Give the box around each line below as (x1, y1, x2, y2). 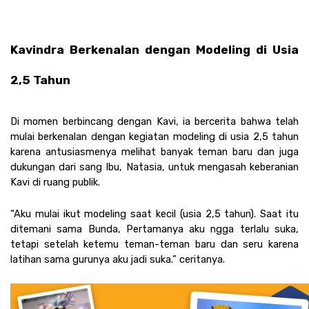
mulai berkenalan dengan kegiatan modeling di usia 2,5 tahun (10, 130, 299, 143)
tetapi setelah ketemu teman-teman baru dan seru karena (10, 237, 299, 250)
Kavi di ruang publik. (10, 175, 100, 188)
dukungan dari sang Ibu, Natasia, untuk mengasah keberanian (10, 160, 299, 173)
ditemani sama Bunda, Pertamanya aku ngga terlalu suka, (10, 222, 299, 235)
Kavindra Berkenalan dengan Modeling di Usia (10, 42, 299, 57)
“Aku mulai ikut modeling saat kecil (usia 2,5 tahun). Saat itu (10, 207, 299, 220)
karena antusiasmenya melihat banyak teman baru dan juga (10, 145, 299, 158)
